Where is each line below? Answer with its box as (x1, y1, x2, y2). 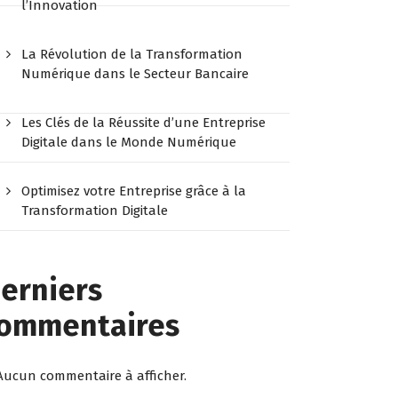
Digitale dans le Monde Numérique (21, 133, 237, 150)
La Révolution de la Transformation (21, 45, 243, 62)
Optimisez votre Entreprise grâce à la (21, 182, 247, 199)
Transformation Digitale (21, 202, 169, 219)
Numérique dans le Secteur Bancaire (21, 65, 250, 82)
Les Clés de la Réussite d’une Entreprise (21, 114, 267, 131)
